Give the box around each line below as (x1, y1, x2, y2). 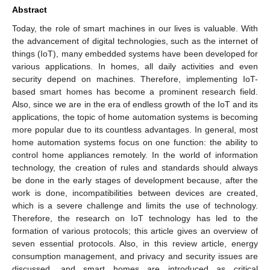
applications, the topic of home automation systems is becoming (12, 111, 258, 122)
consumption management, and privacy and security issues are (12, 251, 258, 261)
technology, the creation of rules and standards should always (12, 162, 258, 172)
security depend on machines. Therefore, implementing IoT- (12, 74, 258, 84)
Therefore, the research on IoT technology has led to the (12, 213, 258, 223)
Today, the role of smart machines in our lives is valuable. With (12, 23, 258, 33)
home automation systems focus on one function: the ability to (12, 137, 258, 147)
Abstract (12, 4, 47, 14)
